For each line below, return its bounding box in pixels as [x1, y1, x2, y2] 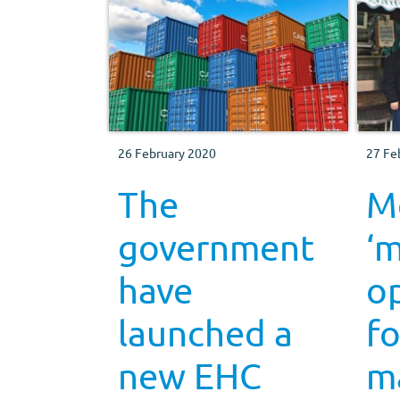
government [118, 225, 314, 268]
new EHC [118, 354, 262, 396]
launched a [118, 311, 293, 354]
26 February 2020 [118, 144, 216, 161]
